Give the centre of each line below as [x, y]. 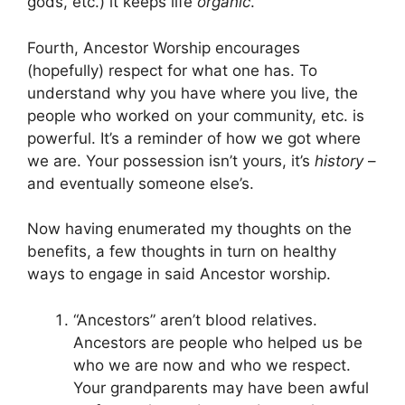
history [339, 160]
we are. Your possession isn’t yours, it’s [171, 160]
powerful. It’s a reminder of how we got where [194, 138]
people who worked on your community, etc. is [196, 115]
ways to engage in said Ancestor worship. [179, 274]
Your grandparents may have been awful [221, 387]
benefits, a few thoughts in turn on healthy [182, 252]
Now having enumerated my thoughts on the [189, 229]
